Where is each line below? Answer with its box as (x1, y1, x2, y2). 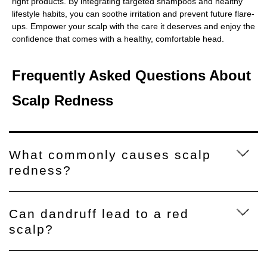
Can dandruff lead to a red (9, 206, 189, 221)
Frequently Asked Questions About (12, 67, 251, 83)
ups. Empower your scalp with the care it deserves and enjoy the (12, 21, 255, 31)
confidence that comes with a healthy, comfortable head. (12, 33, 224, 44)
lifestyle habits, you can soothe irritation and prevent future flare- (12, 8, 254, 18)
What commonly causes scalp (9, 147, 211, 162)
